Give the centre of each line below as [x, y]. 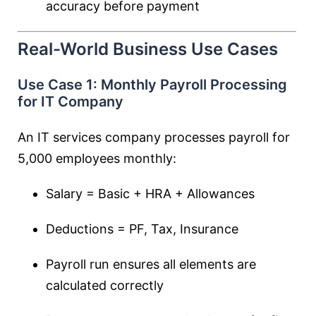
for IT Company [71, 102]
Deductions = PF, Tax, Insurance [142, 229]
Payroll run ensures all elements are [151, 264]
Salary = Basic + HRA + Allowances [150, 194]
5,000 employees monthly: [97, 158]
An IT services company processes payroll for [154, 137]
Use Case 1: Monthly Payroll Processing [152, 85]
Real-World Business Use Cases [148, 49]
